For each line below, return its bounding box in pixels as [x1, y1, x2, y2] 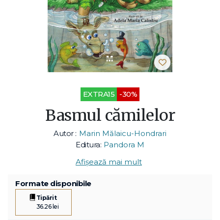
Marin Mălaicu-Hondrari [79, 128, 166, 138]
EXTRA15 [82, 89, 115, 99]
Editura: [76, 139, 101, 149]
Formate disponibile [15, 178, 91, 188]
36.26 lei [36, 202, 59, 210]
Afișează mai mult [76, 157, 142, 166]
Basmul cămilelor [45, 105, 175, 125]
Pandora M [104, 139, 144, 149]
